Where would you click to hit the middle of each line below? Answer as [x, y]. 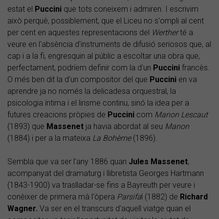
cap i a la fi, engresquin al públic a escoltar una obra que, [104, 56]
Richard [194, 197]
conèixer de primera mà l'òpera [62, 197]
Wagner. [22, 209]
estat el [21, 9]
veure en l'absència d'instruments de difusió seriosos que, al [109, 44]
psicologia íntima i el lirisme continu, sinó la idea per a [98, 103]
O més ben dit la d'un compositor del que [78, 80]
